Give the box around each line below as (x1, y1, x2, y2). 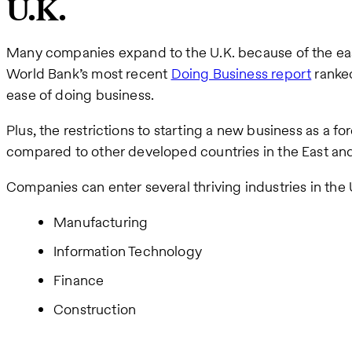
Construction (53, 299, 137, 320)
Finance (53, 270, 104, 291)
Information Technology (53, 241, 202, 262)
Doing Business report (170, 64, 312, 84)
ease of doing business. (6, 85, 158, 105)
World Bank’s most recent (6, 64, 171, 84)
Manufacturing (53, 212, 148, 233)
